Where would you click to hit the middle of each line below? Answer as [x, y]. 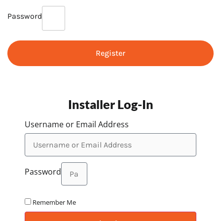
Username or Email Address [77, 125]
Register [110, 53]
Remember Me [54, 203]
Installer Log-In [110, 104]
